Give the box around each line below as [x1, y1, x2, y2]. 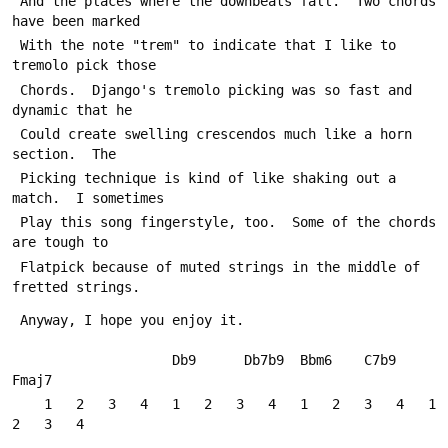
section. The [12, 145, 116, 162]
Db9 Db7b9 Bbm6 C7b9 [12, 351, 172, 368]
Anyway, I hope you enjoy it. [20, 311, 244, 328]
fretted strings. [12, 278, 140, 295]
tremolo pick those [12, 57, 156, 74]
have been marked [12, 13, 140, 30]
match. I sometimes [12, 190, 164, 207]
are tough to [12, 234, 108, 251]
